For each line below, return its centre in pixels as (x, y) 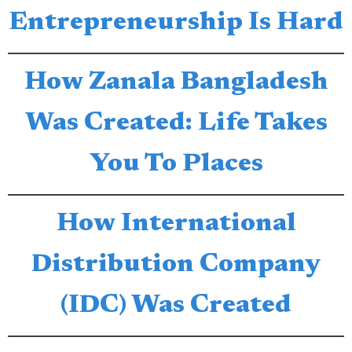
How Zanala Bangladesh (176, 83)
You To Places (176, 165)
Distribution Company (176, 265)
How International (176, 224)
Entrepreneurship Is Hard (176, 23)
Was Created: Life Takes (176, 124)
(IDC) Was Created (176, 306)
